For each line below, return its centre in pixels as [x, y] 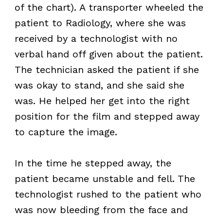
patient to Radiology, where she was [100, 23]
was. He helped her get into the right [102, 100]
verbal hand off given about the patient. [109, 54]
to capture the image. [66, 132]
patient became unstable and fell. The [105, 178]
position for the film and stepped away [107, 116]
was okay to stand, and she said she [99, 85]
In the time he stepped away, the [93, 163]
